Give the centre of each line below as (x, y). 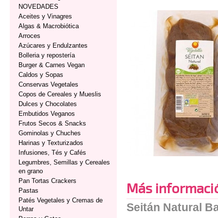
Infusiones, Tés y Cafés (52, 153)
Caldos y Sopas (41, 75)
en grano (31, 171)
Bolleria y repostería (47, 55)
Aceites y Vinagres (45, 16)
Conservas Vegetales (48, 84)
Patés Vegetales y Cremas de (61, 200)
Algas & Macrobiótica (49, 26)
